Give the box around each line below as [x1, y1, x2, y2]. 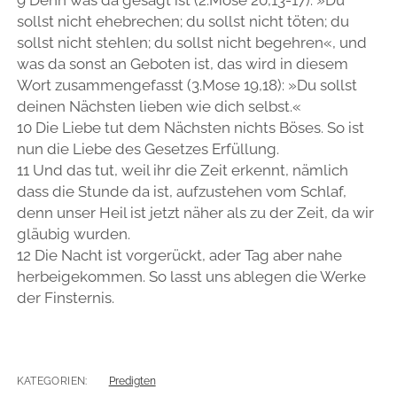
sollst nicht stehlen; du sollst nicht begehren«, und [16, 33, 367, 51]
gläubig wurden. [16, 224, 130, 243]
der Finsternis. [16, 288, 114, 307]
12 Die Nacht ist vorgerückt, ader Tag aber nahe [16, 245, 342, 264]
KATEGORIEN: [16, 375, 88, 388]
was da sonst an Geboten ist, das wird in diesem [16, 54, 348, 73]
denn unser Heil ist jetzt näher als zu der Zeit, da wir [16, 203, 374, 222]
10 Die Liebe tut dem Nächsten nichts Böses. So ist [16, 118, 364, 136]
